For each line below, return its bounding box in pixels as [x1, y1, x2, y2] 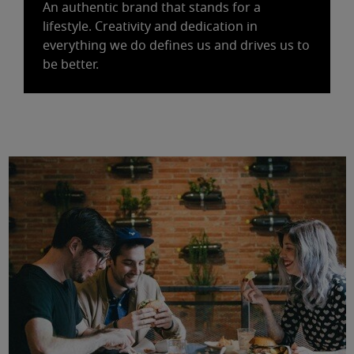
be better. [43, 58, 99, 71]
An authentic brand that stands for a [43, 2, 261, 14]
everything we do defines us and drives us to [43, 40, 310, 52]
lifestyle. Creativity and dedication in [43, 21, 258, 33]
